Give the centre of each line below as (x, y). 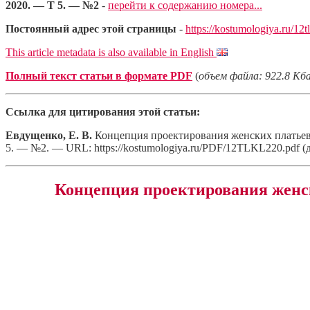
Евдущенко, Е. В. (49, 135)
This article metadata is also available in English (111, 52)
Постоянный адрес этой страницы (91, 29)
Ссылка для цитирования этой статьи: (103, 112)
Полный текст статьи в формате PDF (99, 76)
